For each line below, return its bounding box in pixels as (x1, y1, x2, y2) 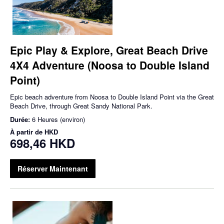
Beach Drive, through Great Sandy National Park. (10, 101, 152, 111)
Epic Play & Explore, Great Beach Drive (10, 42, 208, 58)
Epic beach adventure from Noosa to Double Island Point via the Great (10, 92, 214, 102)
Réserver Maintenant (17, 163, 88, 174)
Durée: (10, 114, 32, 124)
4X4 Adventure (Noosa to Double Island (10, 57, 209, 73)
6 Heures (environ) (32, 114, 85, 124)
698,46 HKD (10, 134, 75, 152)
